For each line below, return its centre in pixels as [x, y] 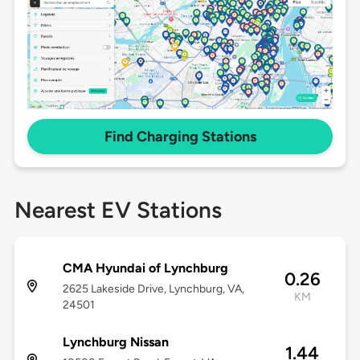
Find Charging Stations [180, 137]
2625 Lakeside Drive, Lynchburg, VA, [153, 289]
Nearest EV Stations [118, 210]
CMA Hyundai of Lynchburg [145, 268]
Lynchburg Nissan [115, 342]
